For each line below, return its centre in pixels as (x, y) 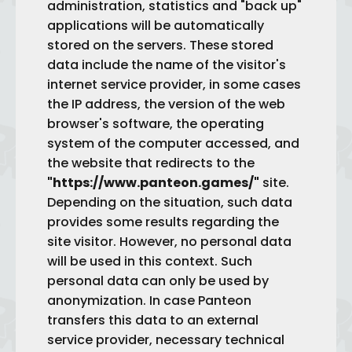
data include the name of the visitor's (167, 65)
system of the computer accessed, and (173, 143)
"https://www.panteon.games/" (153, 183)
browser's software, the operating (156, 124)
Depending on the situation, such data (170, 202)
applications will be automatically (156, 26)
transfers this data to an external (153, 320)
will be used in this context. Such (150, 261)
